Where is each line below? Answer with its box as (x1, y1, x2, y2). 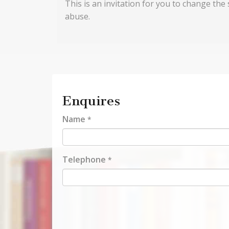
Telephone (62, 154, 108, 166)
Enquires (62, 93, 120, 109)
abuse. (65, 11, 90, 22)
